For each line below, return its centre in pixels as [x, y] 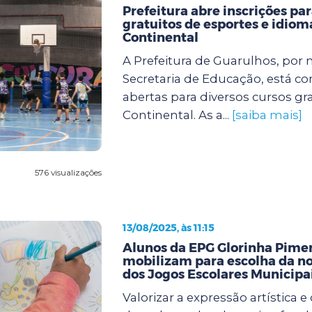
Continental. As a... [177, 115]
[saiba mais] [267, 115]
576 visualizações [68, 172]
